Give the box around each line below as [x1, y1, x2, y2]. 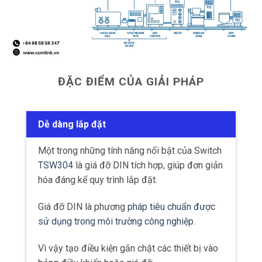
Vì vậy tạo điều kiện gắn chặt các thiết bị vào [38, 242, 218, 254]
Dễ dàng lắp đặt [38, 119, 106, 130]
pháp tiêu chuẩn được [127, 201, 215, 212]
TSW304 [38, 160, 73, 171]
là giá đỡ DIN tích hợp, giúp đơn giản [73, 160, 223, 171]
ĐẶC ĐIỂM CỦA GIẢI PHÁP [58, 74, 204, 88]
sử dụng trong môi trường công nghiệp [38, 215, 194, 227]
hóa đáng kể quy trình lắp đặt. [38, 174, 157, 186]
